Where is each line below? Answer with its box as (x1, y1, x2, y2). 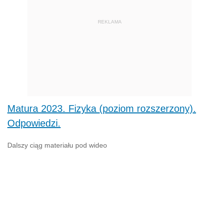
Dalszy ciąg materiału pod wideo (7, 141, 107, 150)
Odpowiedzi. (7, 118, 61, 129)
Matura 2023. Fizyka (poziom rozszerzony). (7, 103, 196, 114)
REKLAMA (97, 19, 122, 24)
